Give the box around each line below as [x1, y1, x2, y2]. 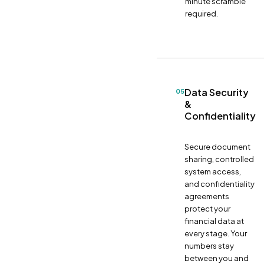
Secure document [184, 141, 250, 151]
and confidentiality [184, 179, 255, 189]
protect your [184, 203, 230, 213]
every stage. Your [184, 228, 247, 238]
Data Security [184, 85, 249, 98]
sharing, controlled [184, 154, 254, 164]
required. [185, 8, 218, 18]
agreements [184, 191, 229, 201]
